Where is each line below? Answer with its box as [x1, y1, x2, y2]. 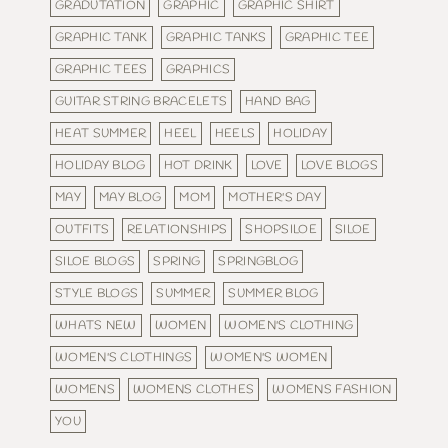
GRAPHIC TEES [55, 60, 148, 78]
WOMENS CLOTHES [132, 380, 255, 398]
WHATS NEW [55, 316, 137, 334]
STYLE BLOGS [55, 284, 139, 302]
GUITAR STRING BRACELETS [55, 92, 228, 110]
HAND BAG [245, 92, 311, 110]
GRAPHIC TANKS [165, 28, 267, 46]
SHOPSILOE [245, 220, 318, 238]
